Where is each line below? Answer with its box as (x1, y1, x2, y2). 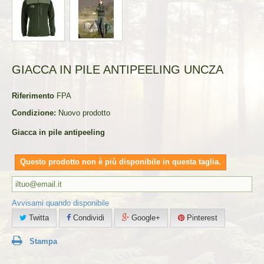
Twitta (27, 213, 49, 222)
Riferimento (12, 91, 54, 100)
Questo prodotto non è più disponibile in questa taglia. (20, 157, 221, 166)
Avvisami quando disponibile (12, 198, 109, 207)
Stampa (29, 236, 57, 246)
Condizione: (12, 108, 56, 117)
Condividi (71, 213, 104, 222)
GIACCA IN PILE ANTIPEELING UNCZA (12, 62, 223, 76)
